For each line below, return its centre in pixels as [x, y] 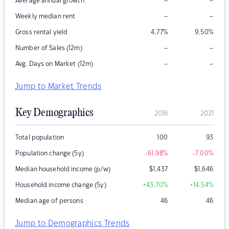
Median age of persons [49, 201]
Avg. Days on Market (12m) [54, 64]
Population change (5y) [50, 154]
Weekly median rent [45, 17]
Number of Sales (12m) [49, 48]
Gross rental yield [42, 32]
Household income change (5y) [61, 185]
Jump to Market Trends [58, 87]
